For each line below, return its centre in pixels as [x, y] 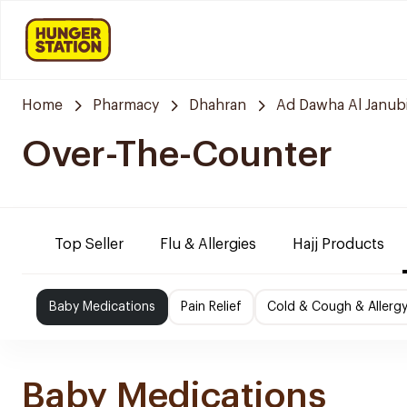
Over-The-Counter [177, 154]
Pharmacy [126, 105]
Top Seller [89, 244]
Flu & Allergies [208, 244]
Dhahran [218, 105]
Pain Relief [211, 307]
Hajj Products [338, 244]
